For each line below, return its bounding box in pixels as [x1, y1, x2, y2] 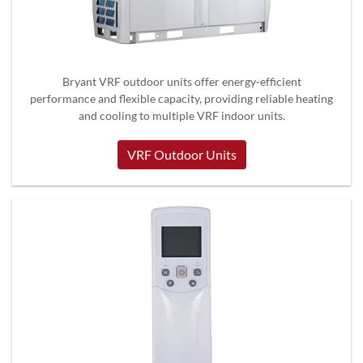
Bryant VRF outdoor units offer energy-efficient [62, 75, 301, 89]
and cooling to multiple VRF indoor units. [78, 109, 285, 123]
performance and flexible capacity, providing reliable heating [30, 92, 333, 106]
